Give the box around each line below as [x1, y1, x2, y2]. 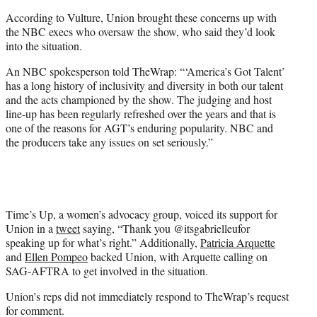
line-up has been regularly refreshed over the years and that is [6, 106, 276, 122]
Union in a [6, 221, 56, 236]
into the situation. [6, 38, 82, 54]
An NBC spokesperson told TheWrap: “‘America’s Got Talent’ [6, 64, 285, 79]
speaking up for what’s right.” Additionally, [6, 235, 200, 250]
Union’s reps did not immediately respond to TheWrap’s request [6, 289, 289, 304]
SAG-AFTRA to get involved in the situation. [6, 263, 208, 279]
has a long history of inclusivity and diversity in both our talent [6, 78, 283, 93]
